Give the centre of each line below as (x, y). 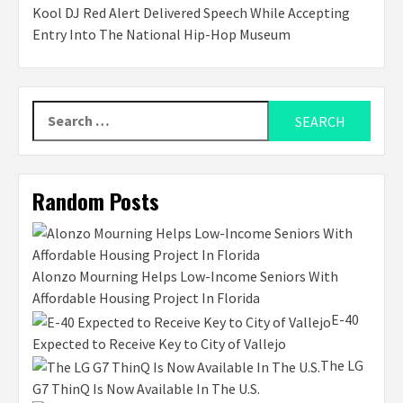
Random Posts (96, 201)
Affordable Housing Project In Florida (146, 298)
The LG (342, 365)
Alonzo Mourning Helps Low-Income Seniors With (185, 277)
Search (54, 111)
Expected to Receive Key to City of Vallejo (159, 343)
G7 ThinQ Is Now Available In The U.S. (146, 388)
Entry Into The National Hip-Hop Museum (161, 35)
